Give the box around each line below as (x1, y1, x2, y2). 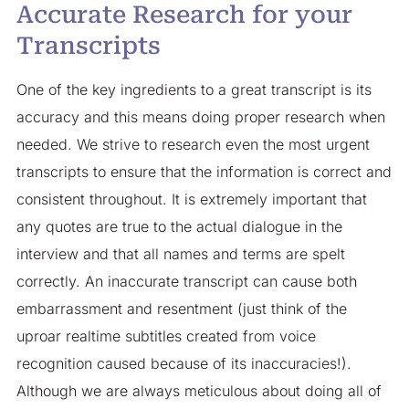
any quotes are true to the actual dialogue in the (16, 216, 342, 236)
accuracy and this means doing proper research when (16, 107, 385, 126)
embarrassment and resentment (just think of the (16, 299, 347, 318)
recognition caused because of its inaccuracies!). (16, 353, 351, 372)
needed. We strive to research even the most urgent (16, 134, 370, 153)
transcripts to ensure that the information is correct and (16, 162, 392, 181)
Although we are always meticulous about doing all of (16, 381, 382, 400)
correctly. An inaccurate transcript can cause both (16, 271, 357, 290)
